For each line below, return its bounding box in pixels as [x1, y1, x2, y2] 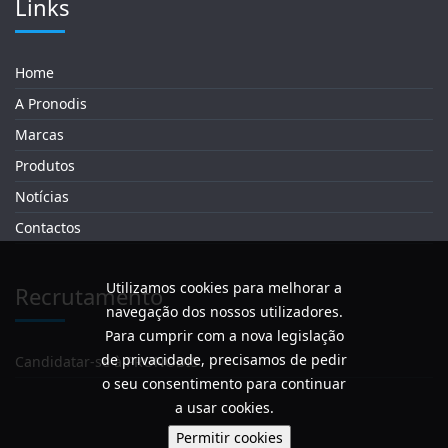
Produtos [15, 155, 75, 175]
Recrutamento [15, 280, 163, 311]
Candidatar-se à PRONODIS [15, 351, 199, 371]
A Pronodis [15, 93, 87, 113]
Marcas [15, 124, 64, 144]
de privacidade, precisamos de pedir [101, 350, 347, 369]
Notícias [15, 186, 69, 206]
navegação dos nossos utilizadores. [105, 302, 343, 321]
